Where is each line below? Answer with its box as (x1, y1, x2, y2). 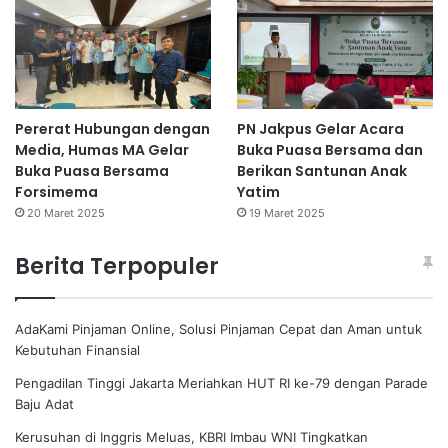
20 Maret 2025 (27, 205, 105, 220)
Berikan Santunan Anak (236, 160, 407, 181)
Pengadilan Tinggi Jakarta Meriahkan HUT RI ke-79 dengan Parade (15, 374, 428, 391)
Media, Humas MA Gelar (15, 139, 189, 160)
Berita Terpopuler (15, 250, 219, 282)
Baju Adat (15, 395, 74, 412)
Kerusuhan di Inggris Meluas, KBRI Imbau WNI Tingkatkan (15, 428, 368, 445)
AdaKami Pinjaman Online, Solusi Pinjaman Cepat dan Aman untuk (15, 320, 422, 337)
